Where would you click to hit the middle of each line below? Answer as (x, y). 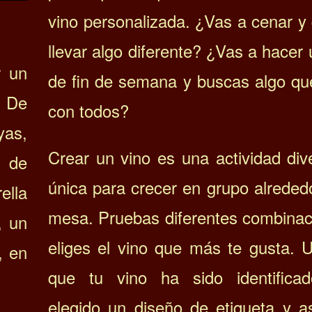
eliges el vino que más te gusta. (175, 247)
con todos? (88, 111)
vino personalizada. (122, 21)
